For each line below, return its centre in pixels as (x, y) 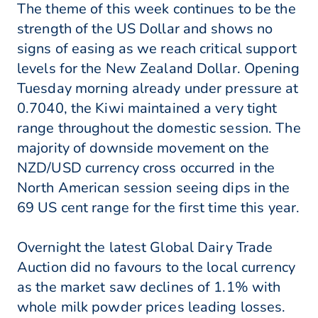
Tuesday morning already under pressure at (158, 89)
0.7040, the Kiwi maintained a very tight (147, 109)
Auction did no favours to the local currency (156, 268)
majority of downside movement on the (143, 148)
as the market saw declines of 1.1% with (149, 287)
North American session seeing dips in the (154, 188)
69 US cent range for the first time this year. (159, 208)
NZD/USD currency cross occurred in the (146, 168)
